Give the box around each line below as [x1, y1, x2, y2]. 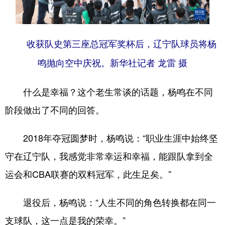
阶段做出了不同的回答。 [5, 103, 104, 117]
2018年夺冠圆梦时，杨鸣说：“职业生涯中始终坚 [5, 131, 218, 145]
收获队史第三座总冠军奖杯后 [27, 39, 144, 50]
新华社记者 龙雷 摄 [110, 58, 187, 69]
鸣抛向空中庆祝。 [38, 58, 110, 69]
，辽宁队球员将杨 [144, 39, 216, 50]
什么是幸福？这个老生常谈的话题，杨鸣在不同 [5, 85, 213, 98]
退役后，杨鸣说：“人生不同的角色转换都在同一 [5, 195, 216, 209]
